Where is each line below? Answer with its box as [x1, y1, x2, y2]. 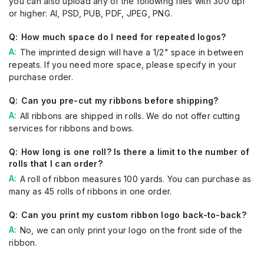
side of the [199, 225, 243, 235]
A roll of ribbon [19, 174, 82, 184]
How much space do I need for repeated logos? [21, 32, 226, 42]
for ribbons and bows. [43, 123, 134, 133]
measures [82, 174, 121, 184]
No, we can [19, 225, 68, 235]
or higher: [9, 8, 50, 18]
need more [70, 60, 114, 70]
